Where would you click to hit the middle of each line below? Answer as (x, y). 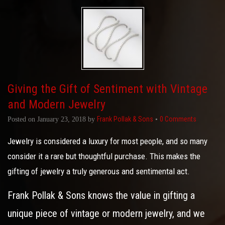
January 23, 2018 (62, 119)
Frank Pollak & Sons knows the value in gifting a (101, 195)
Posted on (22, 119)
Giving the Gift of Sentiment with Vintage (107, 89)
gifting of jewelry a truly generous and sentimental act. (99, 171)
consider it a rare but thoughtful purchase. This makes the (104, 156)
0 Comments (178, 119)
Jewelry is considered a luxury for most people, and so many (107, 141)
